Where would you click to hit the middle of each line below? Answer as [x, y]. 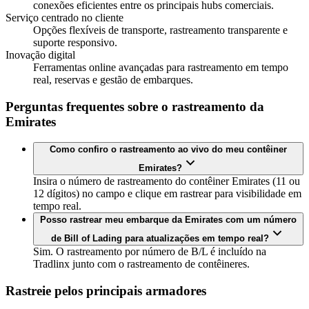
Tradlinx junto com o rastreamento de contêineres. [141, 264]
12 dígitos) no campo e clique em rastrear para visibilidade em [167, 194]
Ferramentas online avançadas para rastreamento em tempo [161, 67]
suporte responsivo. [75, 42]
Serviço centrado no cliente [64, 17]
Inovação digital [40, 54]
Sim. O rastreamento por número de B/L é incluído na [150, 252]
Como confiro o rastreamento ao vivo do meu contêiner [168, 150]
